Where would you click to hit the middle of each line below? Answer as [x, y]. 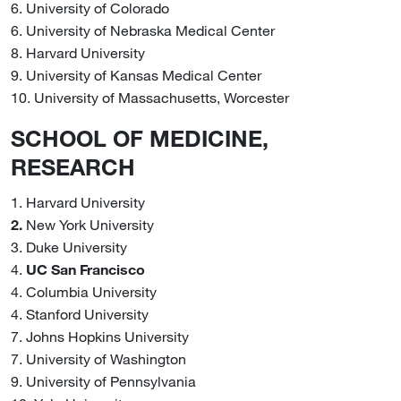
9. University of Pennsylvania [103, 381]
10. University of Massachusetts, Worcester [150, 97]
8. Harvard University [78, 52]
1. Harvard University [78, 202]
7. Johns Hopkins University [100, 336]
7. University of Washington [98, 358]
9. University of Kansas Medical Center [136, 75]
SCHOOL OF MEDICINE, [140, 137]
